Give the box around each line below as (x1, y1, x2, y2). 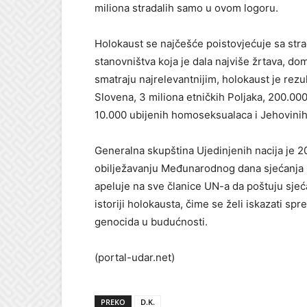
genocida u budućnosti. (95, 215, 208, 228)
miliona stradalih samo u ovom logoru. (95, 1, 278, 14)
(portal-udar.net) (95, 251, 175, 264)
